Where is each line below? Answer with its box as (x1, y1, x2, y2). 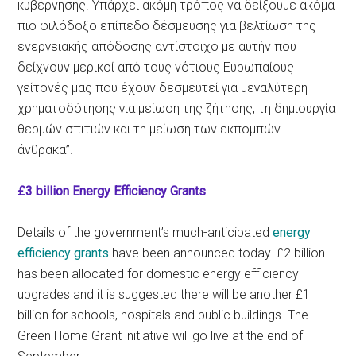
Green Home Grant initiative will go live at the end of (17, 328, 304, 343)
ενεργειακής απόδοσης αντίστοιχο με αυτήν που (17, 39, 297, 54)
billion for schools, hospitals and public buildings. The (17, 308, 309, 323)
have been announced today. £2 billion (112, 246, 326, 261)
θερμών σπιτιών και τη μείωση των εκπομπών (17, 122, 281, 137)
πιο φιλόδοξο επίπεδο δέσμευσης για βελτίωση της (17, 18, 317, 33)
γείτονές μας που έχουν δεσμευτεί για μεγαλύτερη (17, 80, 308, 95)
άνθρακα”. (17, 142, 74, 157)
